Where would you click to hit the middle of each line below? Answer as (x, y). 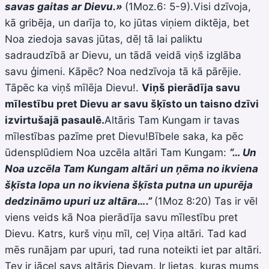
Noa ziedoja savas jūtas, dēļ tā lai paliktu (104, 39)
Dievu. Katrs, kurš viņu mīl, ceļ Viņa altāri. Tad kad (126, 233)
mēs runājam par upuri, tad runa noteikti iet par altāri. (133, 249)
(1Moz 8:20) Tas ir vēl (206, 201)
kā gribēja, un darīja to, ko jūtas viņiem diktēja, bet (127, 23)
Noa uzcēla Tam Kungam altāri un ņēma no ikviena (131, 168)
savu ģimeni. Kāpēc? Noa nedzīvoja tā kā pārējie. (123, 71)
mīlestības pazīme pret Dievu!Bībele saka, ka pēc (124, 136)
